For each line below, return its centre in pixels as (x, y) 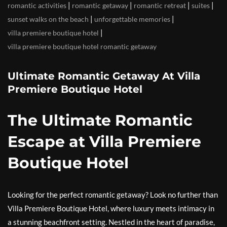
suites (201, 6)
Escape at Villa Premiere (104, 142)
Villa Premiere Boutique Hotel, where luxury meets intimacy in (111, 209)
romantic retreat (160, 6)
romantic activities (37, 6)
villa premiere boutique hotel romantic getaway (82, 47)
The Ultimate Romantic (100, 121)
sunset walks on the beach (48, 19)
